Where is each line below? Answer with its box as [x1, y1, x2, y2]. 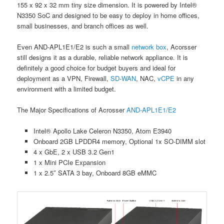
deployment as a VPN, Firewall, [17, 73, 111, 83]
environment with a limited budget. [17, 83, 116, 93]
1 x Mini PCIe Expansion [33, 157, 105, 167]
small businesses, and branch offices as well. [17, 20, 149, 30]
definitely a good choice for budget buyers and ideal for [17, 62, 176, 72]
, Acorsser [166, 41, 197, 51]
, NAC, [136, 73, 158, 83]
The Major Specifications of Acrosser [17, 105, 127, 115]
